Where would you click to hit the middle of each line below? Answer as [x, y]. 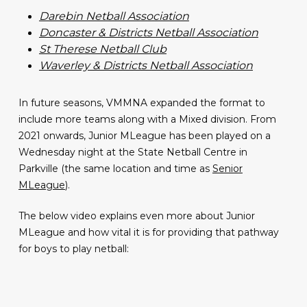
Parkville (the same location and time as [115, 169]
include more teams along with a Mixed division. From [147, 119]
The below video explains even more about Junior [136, 216]
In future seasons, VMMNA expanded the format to [142, 103]
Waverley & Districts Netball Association [146, 65]
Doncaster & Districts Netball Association [148, 33]
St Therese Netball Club [102, 49]
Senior [227, 169]
